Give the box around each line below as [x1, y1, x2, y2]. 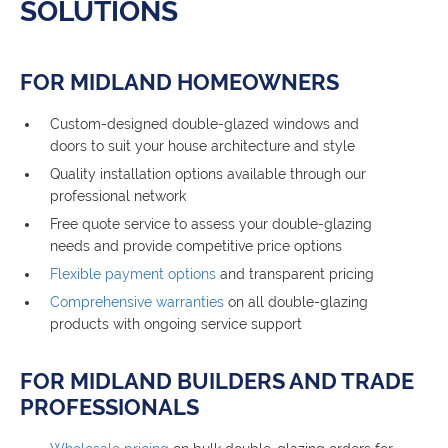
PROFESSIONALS [20, 394, 199, 421]
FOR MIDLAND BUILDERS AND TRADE [20, 368, 414, 395]
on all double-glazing [224, 294, 368, 311]
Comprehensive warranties [50, 294, 224, 311]
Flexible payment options [50, 266, 216, 283]
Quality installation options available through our [50, 166, 366, 183]
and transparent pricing [216, 266, 374, 283]
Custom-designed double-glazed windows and [50, 116, 359, 133]
